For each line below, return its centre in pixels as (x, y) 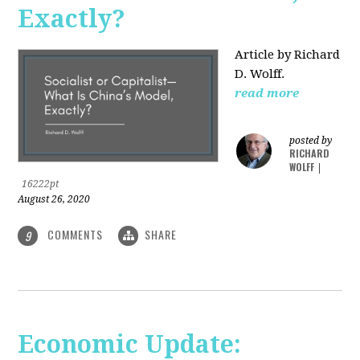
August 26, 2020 (54, 199)
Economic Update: (130, 344)
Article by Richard (288, 54)
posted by (311, 140)
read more (267, 93)
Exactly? (72, 18)
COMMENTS (76, 234)
